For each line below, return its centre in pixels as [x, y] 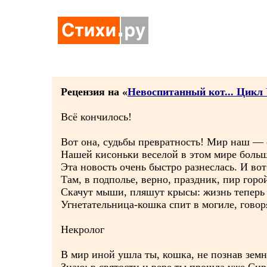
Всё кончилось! [96, 117]
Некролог [83, 229]
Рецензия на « [94, 92]
